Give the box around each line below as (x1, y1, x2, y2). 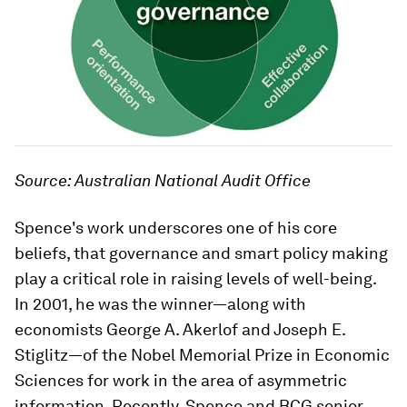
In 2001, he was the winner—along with (15, 294, 306, 314)
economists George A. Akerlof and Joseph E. (15, 320, 345, 340)
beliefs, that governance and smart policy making (15, 243, 388, 263)
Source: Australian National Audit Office (15, 171, 311, 191)
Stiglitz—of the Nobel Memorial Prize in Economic (15, 345, 390, 365)
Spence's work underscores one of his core (15, 218, 337, 238)
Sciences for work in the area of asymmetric (15, 371, 347, 391)
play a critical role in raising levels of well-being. (15, 269, 376, 289)
